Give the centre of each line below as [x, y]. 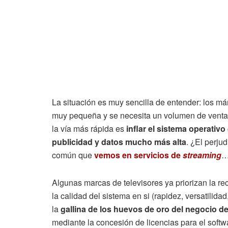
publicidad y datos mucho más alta [119, 142]
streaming [202, 155]
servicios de [158, 155]
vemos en [113, 155]
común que [73, 155]
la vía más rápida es [89, 129]
